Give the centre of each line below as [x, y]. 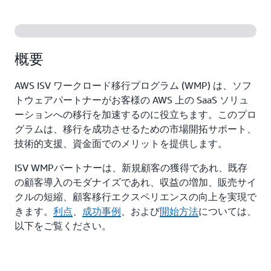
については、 [227, 211]
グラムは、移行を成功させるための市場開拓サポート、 [135, 129]
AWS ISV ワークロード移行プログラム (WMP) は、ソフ [133, 85]
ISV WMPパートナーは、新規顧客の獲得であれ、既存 [131, 168]
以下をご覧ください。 [63, 226]
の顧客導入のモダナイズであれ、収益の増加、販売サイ [135, 182]
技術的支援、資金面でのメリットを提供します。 [121, 143]
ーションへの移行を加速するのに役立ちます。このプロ [135, 114]
